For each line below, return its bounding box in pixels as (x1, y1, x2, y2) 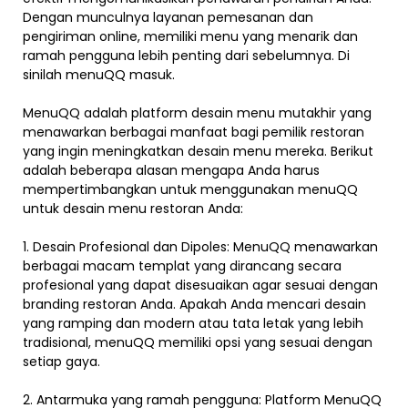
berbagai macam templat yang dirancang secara (23, 257, 342, 276)
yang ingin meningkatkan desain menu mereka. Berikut (23, 142, 373, 161)
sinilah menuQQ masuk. (23, 66, 175, 85)
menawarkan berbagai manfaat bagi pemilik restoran (23, 123, 364, 142)
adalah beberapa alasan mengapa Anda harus (23, 161, 320, 180)
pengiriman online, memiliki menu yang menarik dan (23, 27, 358, 46)
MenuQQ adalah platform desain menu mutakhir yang (23, 104, 372, 123)
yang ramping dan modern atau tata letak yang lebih (23, 314, 363, 333)
